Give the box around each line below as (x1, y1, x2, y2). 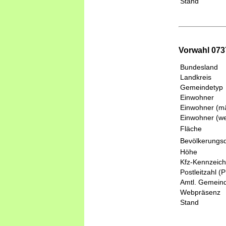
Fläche (180, 124, 202, 133)
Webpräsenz (180, 188, 220, 196)
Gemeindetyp (180, 83, 223, 91)
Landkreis (180, 73, 211, 81)
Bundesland (180, 63, 218, 71)
